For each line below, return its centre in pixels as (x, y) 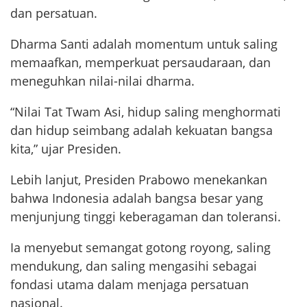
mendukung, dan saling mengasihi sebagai (134, 266)
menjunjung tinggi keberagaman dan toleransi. (146, 217)
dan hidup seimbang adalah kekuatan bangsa (142, 131)
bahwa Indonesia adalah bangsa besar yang (137, 198)
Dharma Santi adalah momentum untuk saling (144, 44)
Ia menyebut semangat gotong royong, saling (140, 248)
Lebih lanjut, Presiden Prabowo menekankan (139, 180)
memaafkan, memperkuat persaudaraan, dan (140, 63)
